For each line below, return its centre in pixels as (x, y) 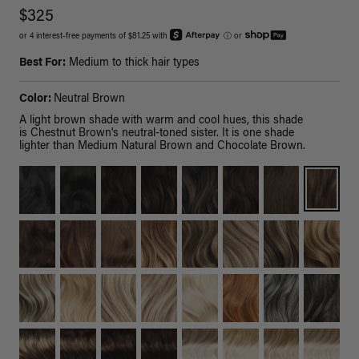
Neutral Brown (89, 100)
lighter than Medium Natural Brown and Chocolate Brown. (162, 147)
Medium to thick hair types (133, 64)
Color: (36, 100)
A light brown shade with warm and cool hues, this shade (161, 121)
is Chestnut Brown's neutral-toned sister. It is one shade (157, 134)
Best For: (42, 64)
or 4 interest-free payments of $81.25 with (95, 37)
